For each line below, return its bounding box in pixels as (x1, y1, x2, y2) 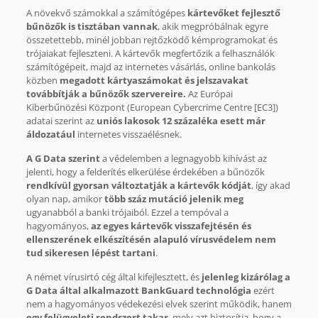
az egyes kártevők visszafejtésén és (90, 219, 251, 233)
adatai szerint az (26, 114, 97, 128)
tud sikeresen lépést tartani (26, 246, 155, 260)
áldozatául (26, 128, 75, 141)
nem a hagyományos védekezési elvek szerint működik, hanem (26, 297, 292, 311)
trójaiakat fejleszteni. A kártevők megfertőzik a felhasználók (26, 47, 275, 60)
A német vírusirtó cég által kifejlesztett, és (26, 270, 202, 284)
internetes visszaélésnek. (75, 128, 182, 141)
